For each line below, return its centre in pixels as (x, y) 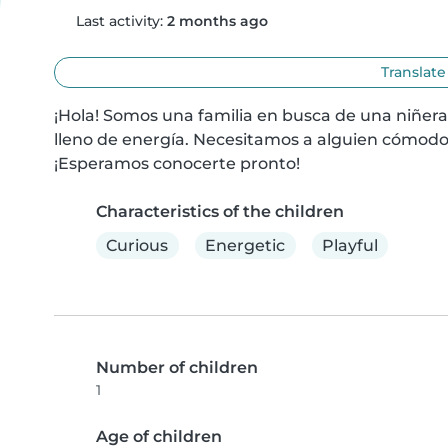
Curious (137, 245)
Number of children (177, 368)
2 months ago (217, 21)
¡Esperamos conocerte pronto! (177, 163)
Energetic (245, 245)
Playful (349, 245)
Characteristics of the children (220, 211)
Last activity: (119, 21)
